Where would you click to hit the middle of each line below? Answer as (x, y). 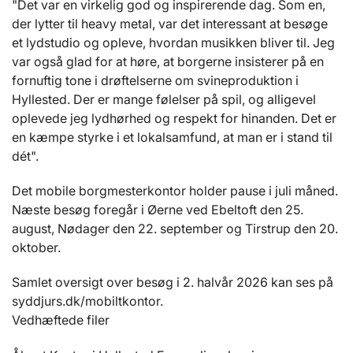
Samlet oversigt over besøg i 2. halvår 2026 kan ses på (173, 282)
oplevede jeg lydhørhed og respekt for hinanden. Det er (174, 119)
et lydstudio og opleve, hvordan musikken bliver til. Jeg (173, 43)
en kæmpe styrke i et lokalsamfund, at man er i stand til (172, 137)
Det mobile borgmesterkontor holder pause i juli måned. (175, 191)
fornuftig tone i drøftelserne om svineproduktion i (155, 81)
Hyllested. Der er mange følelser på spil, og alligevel (164, 100)
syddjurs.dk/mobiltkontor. (89, 301)
